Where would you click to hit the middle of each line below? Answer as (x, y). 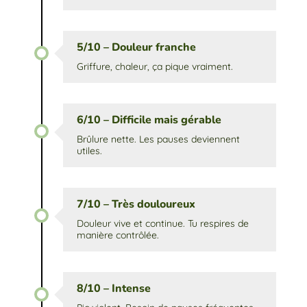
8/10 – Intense (113, 289)
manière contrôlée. (118, 235)
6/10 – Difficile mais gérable (149, 120)
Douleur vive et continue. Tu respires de (162, 224)
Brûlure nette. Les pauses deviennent (158, 139)
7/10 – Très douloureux (136, 205)
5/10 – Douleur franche (136, 48)
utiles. (89, 151)
